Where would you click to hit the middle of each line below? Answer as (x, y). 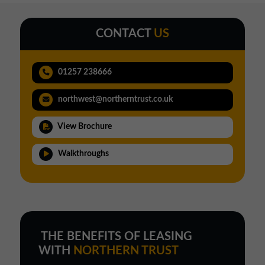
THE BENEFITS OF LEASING (115, 236)
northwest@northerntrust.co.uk (114, 99)
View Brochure (83, 126)
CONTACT (125, 33)
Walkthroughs (82, 153)
